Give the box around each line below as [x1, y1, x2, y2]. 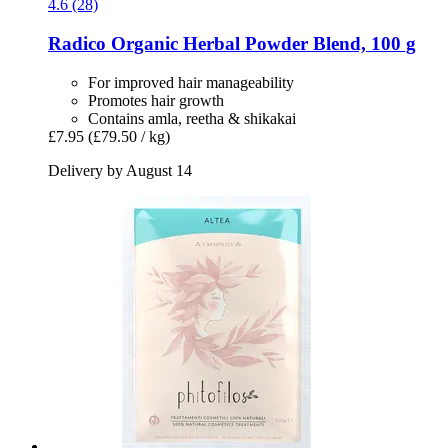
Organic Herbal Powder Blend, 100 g [106, 32, 416, 54]
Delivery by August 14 [48, 161, 192, 179]
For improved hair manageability [88, 73, 294, 91]
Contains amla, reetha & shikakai [88, 109, 296, 127]
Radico [48, 32, 106, 54]
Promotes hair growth [88, 91, 224, 109]
